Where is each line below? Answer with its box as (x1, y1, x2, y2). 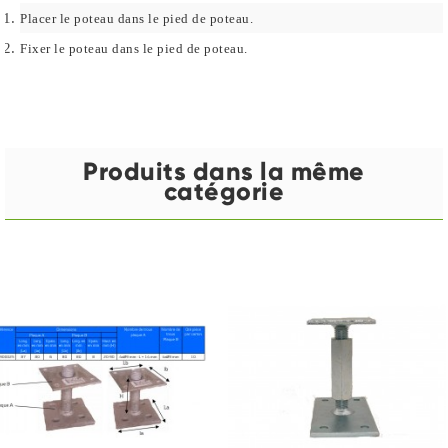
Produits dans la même (83, 156, 365, 188)
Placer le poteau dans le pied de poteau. (20, 11, 253, 27)
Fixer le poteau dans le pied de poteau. (20, 41, 248, 57)
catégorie (163, 176, 285, 208)
